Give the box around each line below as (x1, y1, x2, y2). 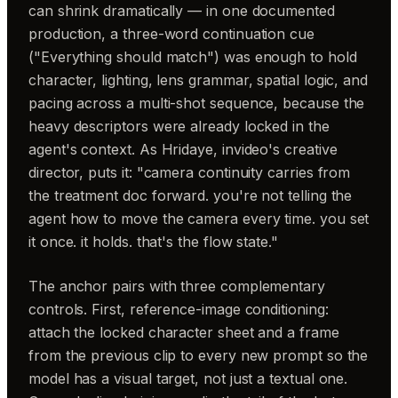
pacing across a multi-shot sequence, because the (28, 94, 365, 112)
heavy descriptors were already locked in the (28, 117, 330, 135)
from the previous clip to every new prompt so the (28, 346, 369, 364)
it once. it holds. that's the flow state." (28, 233, 278, 251)
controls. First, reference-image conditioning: (28, 300, 329, 318)
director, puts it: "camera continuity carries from (28, 163, 351, 181)
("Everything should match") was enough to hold (28, 48, 357, 66)
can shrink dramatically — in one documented (28, 2, 335, 20)
